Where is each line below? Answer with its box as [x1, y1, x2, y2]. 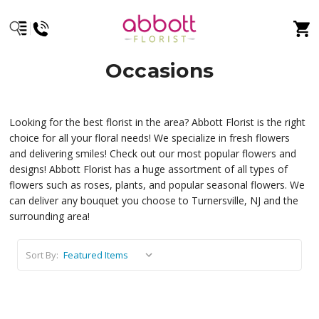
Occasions [105, 58, 214, 83]
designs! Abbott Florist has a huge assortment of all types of [9, 162, 288, 176]
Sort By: [25, 249, 58, 261]
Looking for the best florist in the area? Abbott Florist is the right [9, 115, 306, 129]
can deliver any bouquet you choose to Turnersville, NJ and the [9, 194, 299, 207]
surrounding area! [9, 209, 90, 223]
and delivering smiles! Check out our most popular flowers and [9, 147, 297, 160]
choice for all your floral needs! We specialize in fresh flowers [9, 131, 291, 145]
